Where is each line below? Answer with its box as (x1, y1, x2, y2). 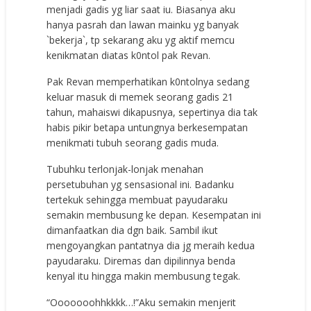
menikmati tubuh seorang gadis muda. (47, 135, 219, 149)
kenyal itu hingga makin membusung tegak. (47, 269, 241, 283)
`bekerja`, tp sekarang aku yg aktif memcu (47, 33, 235, 47)
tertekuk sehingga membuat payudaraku (47, 192, 228, 206)
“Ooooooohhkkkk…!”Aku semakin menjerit (47, 295, 237, 309)
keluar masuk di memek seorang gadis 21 (47, 90, 234, 103)
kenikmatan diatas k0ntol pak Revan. (47, 48, 211, 62)
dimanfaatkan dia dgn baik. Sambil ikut (47, 223, 219, 237)
